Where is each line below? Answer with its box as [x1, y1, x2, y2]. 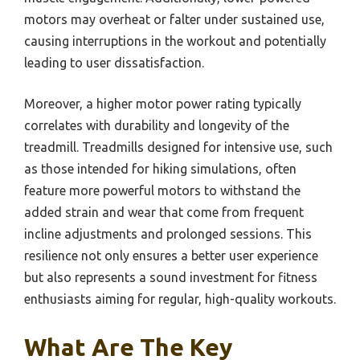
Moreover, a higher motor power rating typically [24, 96, 301, 111]
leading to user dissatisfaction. [24, 55, 204, 70]
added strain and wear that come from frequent [24, 204, 304, 219]
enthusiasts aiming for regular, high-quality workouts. [24, 291, 336, 306]
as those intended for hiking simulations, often [24, 161, 297, 176]
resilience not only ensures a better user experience [24, 247, 318, 263]
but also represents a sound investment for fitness [24, 269, 317, 284]
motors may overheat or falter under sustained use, [24, 11, 325, 27]
